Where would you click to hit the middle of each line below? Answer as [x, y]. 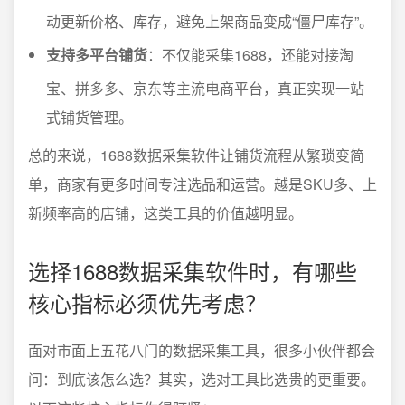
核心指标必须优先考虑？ [147, 302]
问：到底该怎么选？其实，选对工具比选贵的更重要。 [202, 379]
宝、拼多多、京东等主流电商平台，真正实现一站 [205, 88]
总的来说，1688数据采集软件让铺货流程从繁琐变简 [196, 155]
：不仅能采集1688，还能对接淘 [250, 54]
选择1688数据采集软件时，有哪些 [193, 270]
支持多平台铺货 [97, 54]
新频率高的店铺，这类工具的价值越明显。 [165, 212]
